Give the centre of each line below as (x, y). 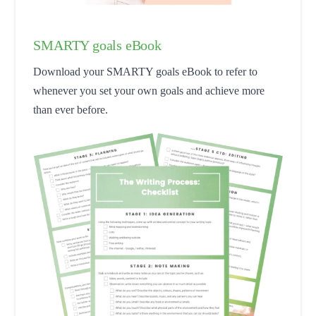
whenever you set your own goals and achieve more (149, 91)
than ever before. (71, 110)
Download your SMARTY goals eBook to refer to (146, 72)
